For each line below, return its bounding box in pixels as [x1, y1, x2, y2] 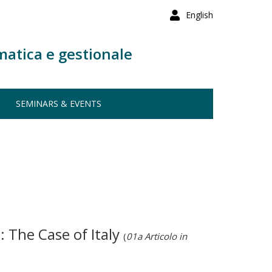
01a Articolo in [126, 230, 187, 242]
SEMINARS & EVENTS [16, 98, 101, 109]
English [186, 9, 213, 21]
